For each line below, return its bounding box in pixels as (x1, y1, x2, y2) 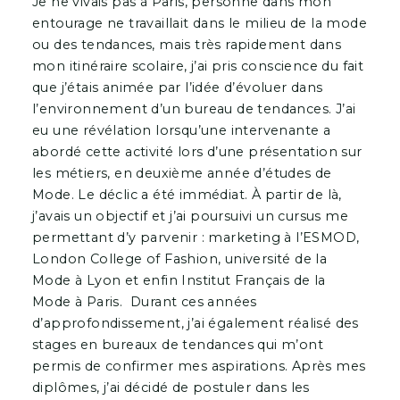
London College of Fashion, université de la (31, 250, 328, 267)
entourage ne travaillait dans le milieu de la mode (31, 14, 367, 31)
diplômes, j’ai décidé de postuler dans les (31, 379, 310, 396)
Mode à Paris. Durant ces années (31, 293, 257, 310)
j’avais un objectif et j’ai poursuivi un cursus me (31, 207, 348, 224)
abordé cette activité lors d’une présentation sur (31, 143, 362, 160)
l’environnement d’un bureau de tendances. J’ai (31, 100, 356, 117)
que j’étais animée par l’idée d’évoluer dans (31, 79, 323, 96)
